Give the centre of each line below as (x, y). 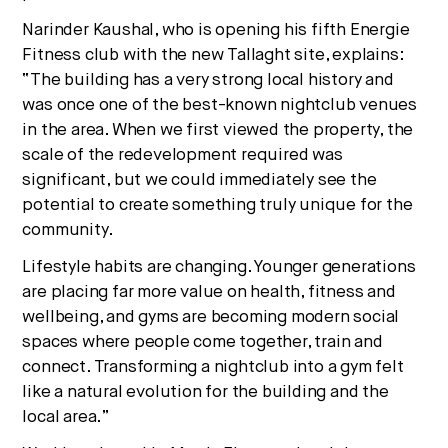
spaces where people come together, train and (202, 342)
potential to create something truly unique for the (217, 205)
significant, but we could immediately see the (199, 180)
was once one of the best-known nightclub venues (220, 105)
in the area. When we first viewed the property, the (218, 130)
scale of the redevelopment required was (182, 155)
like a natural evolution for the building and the (205, 392)
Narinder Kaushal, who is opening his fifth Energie (216, 30)
